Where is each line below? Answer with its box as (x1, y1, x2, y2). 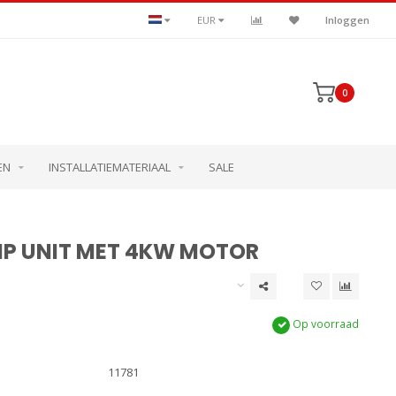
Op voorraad (290, 316, 359, 331)
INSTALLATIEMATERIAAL (48, 159, 171, 175)
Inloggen (325, 13, 369, 27)
